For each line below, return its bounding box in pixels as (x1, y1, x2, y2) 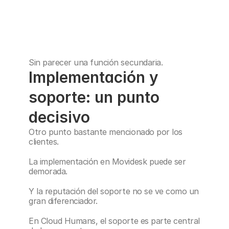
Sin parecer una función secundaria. (29, 57, 163, 67)
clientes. (29, 136, 59, 147)
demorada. (29, 166, 67, 176)
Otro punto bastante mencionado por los (29, 127, 182, 137)
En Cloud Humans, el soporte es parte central (29, 216, 200, 226)
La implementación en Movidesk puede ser (29, 156, 186, 167)
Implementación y (29, 68, 158, 86)
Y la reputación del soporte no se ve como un (29, 186, 199, 196)
